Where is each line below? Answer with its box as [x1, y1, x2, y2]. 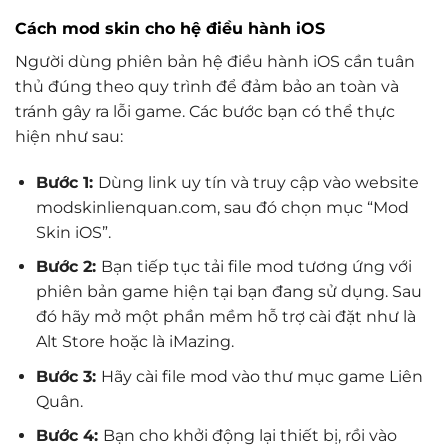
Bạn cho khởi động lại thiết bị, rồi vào [102, 426, 397, 446]
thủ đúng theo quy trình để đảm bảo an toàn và [15, 76, 399, 96]
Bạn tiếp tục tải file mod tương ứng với [100, 257, 412, 277]
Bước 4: [35, 426, 103, 446]
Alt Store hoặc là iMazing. [35, 332, 234, 352]
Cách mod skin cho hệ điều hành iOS [15, 18, 325, 38]
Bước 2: [35, 257, 101, 277]
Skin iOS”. [35, 222, 111, 242]
